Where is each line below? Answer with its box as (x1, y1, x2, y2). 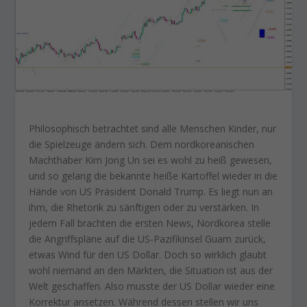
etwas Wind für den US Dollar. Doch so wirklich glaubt (29, 247, 267, 261)
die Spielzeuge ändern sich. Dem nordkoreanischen (29, 137, 255, 151)
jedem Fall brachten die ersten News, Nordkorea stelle (29, 216, 271, 230)
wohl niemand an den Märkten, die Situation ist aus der (29, 263, 273, 277)
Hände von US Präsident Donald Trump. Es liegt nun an (29, 184, 273, 198)
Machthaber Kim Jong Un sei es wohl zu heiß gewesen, (29, 153, 273, 167)
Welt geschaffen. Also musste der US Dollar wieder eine (29, 279, 275, 293)
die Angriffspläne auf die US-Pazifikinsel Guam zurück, (29, 232, 267, 245)
